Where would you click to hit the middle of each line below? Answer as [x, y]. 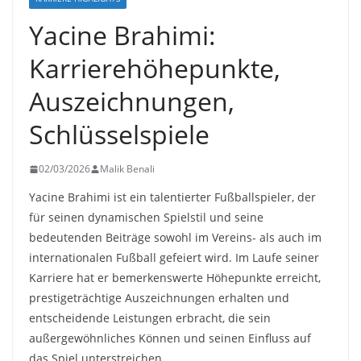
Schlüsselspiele [119, 135]
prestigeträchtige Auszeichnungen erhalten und [159, 298]
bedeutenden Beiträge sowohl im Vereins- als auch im [175, 238]
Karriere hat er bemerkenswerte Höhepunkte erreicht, [175, 278]
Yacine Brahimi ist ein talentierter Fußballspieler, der [172, 197]
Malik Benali [127, 169]
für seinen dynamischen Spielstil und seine [146, 218]
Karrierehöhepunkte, [155, 68]
